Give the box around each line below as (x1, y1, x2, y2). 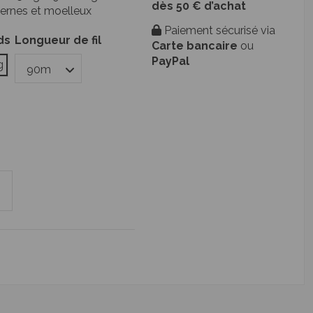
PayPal (151, 54, 189, 68)
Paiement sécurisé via (161, 23, 275, 37)
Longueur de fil (14, 34, 101, 48)
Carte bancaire (151, 38, 238, 52)
